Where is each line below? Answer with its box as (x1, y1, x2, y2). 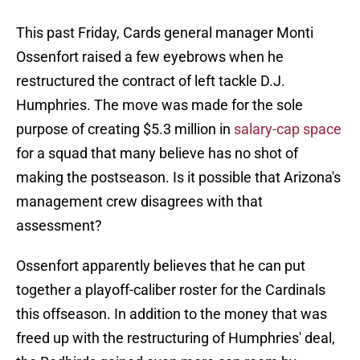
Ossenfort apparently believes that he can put (16, 257, 305, 275)
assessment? (16, 217, 102, 235)
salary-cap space (234, 121, 342, 138)
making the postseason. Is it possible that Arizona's (16, 169, 341, 186)
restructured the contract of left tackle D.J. (16, 72, 285, 90)
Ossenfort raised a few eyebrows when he (16, 48, 284, 66)
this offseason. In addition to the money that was (16, 305, 327, 323)
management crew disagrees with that (16, 193, 263, 211)
